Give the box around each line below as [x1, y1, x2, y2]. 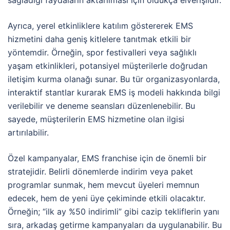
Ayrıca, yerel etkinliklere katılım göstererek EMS [8, 21, 193, 31]
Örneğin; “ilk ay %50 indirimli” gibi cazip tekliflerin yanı [8, 206, 219, 217]
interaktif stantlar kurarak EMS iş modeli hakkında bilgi [8, 87, 220, 98]
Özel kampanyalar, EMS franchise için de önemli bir [8, 153, 206, 164]
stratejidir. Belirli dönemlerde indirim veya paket [8, 166, 193, 177]
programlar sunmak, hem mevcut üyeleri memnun [8, 180, 199, 190]
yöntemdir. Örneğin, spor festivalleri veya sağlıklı [8, 47, 197, 58]
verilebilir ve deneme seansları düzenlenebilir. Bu [8, 101, 195, 111]
